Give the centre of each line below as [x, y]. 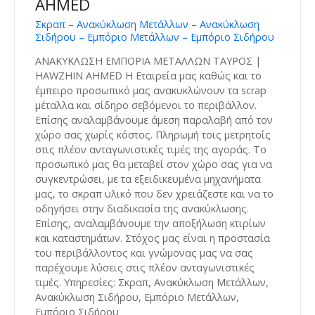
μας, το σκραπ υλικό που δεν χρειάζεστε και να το [154, 193]
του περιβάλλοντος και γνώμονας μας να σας [144, 252]
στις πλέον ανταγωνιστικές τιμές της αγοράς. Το [151, 149]
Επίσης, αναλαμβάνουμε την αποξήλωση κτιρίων [150, 223]
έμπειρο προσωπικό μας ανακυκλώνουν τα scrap [151, 90]
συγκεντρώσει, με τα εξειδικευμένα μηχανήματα [148, 179]
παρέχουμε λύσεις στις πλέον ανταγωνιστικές [145, 267]
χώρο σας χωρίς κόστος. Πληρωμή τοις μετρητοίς [153, 134]
